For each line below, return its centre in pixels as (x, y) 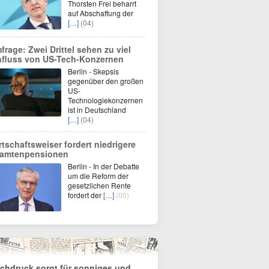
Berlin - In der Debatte (104, 166)
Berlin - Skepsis (93, 71)
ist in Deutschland (97, 110)
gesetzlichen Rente (99, 185)
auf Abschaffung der (101, 13)
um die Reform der (98, 176)
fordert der (86, 195)
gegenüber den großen (106, 81)
